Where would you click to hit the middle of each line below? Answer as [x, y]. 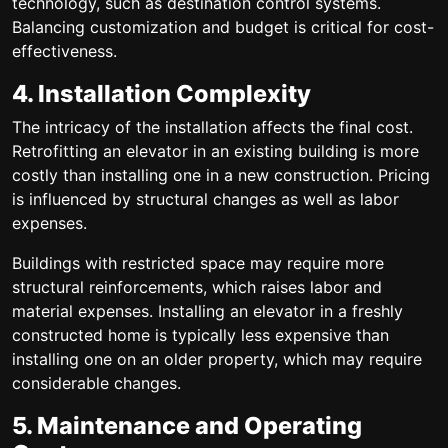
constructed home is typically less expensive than [200, 335]
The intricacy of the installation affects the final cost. [212, 127]
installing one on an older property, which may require [217, 359]
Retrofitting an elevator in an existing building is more [215, 151]
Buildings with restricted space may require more [198, 263]
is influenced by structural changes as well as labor [205, 199]
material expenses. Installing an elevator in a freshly [207, 311]
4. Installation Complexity [161, 93]
